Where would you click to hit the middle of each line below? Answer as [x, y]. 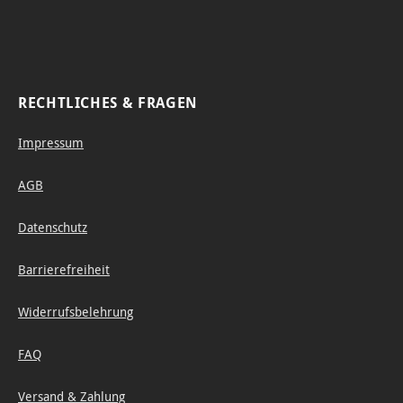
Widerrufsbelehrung [76, 312]
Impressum [51, 143]
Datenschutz [53, 228]
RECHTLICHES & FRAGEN [108, 103]
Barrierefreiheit [64, 270]
